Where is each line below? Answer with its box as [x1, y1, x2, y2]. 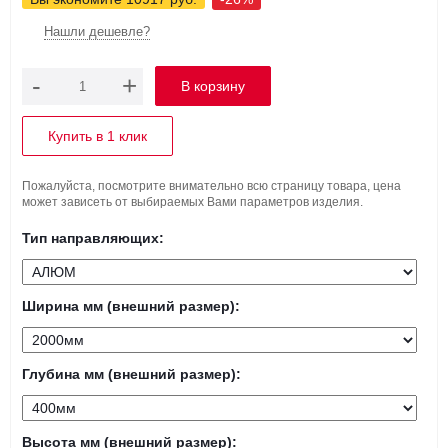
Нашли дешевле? [44, 24, 150, 39]
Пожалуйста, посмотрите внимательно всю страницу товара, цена [22, 179, 401, 193]
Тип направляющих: [22, 230, 164, 246]
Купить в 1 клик [48, 128, 147, 144]
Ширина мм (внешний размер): [22, 298, 240, 314]
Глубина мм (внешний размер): [22, 366, 241, 382]
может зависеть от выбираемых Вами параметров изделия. [22, 195, 363, 209]
